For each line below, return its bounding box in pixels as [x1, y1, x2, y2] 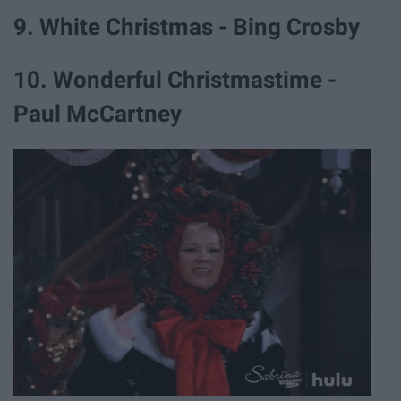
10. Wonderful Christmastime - [13, 66, 337, 94]
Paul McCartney [13, 100, 187, 128]
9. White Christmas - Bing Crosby [13, 13, 365, 41]
